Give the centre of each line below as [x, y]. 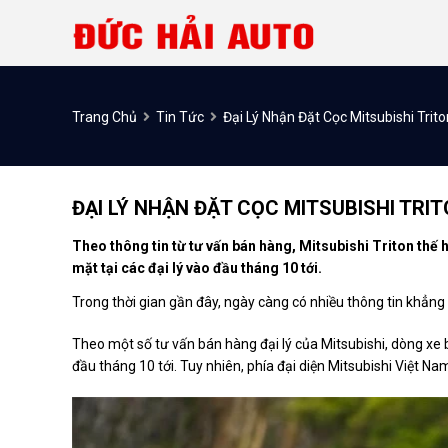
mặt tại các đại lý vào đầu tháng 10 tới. [197, 267]
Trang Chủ [104, 116]
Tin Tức [180, 116]
